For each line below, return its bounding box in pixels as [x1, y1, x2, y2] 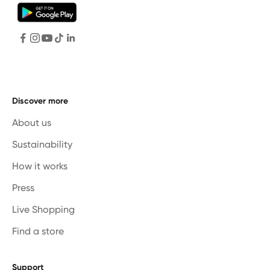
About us [12, 116, 51, 128]
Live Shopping [12, 203, 75, 215]
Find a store [12, 225, 64, 237]
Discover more [12, 95, 68, 106]
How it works [12, 160, 67, 172]
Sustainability [12, 138, 72, 150]
